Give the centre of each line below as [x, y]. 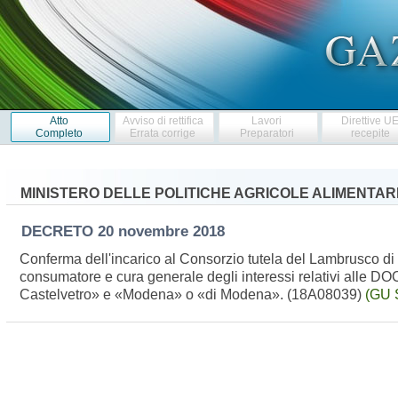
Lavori [267, 120]
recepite [370, 133]
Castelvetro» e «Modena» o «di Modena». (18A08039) [193, 294]
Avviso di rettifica [163, 120]
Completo [59, 133]
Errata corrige [163, 133]
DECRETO [59, 231]
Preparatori [267, 133]
